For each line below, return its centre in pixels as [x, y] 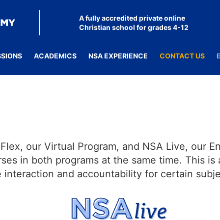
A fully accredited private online [132, 18]
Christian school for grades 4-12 [134, 27]
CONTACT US [182, 55]
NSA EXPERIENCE [118, 55]
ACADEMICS [55, 55]
